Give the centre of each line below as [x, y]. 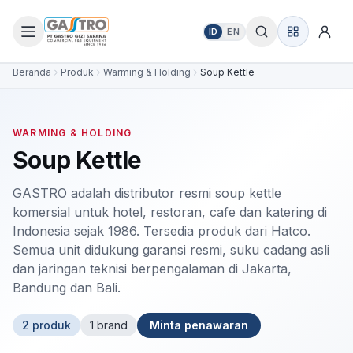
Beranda [32, 72]
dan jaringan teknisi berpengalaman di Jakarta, [152, 269]
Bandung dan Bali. [67, 288]
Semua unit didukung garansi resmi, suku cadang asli [171, 250]
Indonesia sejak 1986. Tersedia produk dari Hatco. [162, 231]
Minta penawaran [199, 325]
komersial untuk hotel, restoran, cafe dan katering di [170, 212]
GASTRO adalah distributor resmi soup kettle [147, 193]
